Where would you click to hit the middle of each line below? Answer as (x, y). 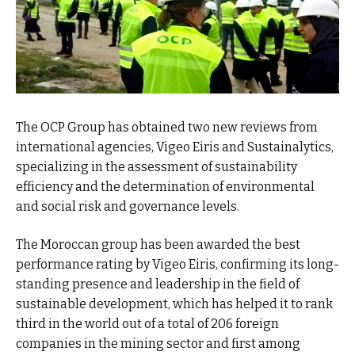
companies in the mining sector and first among (158, 343)
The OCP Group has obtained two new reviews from (167, 128)
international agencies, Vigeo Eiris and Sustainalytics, (175, 147)
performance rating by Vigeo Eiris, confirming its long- (177, 264)
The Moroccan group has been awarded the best (158, 244)
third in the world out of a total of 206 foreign (147, 323)
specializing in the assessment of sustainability (157, 167)
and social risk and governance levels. (128, 207)
